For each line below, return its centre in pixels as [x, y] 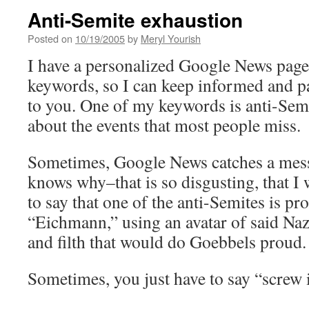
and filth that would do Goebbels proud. [167, 241]
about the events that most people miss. [164, 125]
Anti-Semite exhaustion [135, 20]
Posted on [50, 38]
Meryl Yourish [171, 38]
